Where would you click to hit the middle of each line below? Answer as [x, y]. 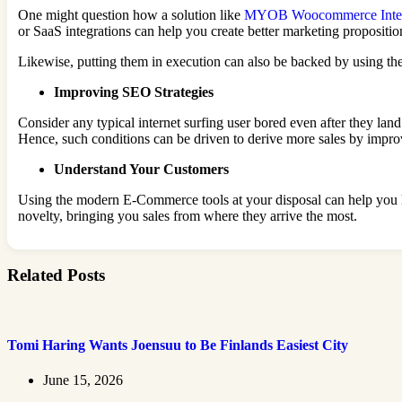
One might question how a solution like [131, 14]
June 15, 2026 [83, 380]
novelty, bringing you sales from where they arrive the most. [188, 215]
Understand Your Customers [141, 169]
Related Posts [56, 275]
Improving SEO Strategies [134, 92]
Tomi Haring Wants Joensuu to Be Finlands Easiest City [178, 345]
